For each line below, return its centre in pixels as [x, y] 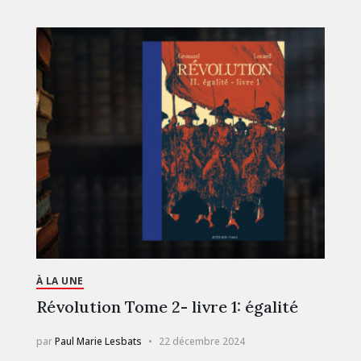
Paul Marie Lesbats [98, 341]
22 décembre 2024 [201, 341]
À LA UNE [60, 280]
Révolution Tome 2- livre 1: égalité [167, 306]
